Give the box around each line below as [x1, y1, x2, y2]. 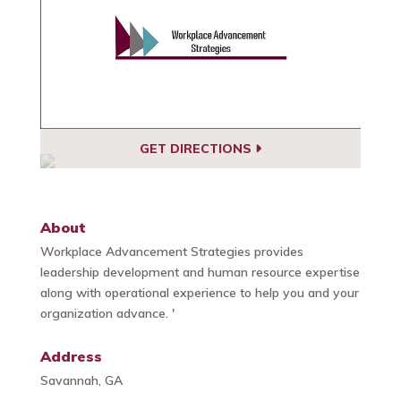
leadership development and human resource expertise [39, 264, 360, 281]
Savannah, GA [39, 372, 123, 389]
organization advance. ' [39, 305, 175, 322]
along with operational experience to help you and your [39, 285, 359, 302]
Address [39, 347, 102, 366]
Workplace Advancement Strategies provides [39, 243, 303, 260]
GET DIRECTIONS [139, 140, 255, 157]
